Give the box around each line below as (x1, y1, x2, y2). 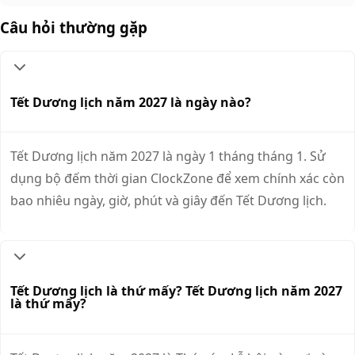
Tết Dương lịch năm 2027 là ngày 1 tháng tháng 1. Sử (10, 147, 326, 166)
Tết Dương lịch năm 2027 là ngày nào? (10, 93, 251, 111)
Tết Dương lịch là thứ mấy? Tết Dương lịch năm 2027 (10, 282, 342, 300)
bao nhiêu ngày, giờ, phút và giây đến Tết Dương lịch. (10, 192, 326, 210)
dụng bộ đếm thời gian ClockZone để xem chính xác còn (10, 170, 345, 188)
